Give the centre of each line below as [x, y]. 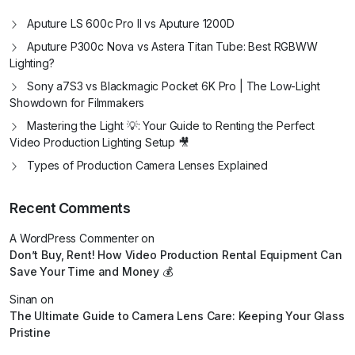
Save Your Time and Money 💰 [91, 272]
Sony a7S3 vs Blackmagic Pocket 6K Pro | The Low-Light [174, 86]
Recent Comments [70, 208]
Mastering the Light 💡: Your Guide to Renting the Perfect [171, 126]
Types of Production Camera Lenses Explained [148, 166]
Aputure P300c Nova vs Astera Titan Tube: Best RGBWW [172, 47]
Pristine [30, 333]
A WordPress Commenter [74, 239]
